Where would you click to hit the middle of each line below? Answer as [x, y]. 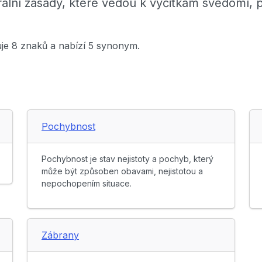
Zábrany [60, 235]
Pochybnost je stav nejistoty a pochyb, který [127, 159]
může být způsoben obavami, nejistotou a [122, 171]
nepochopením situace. [87, 184]
